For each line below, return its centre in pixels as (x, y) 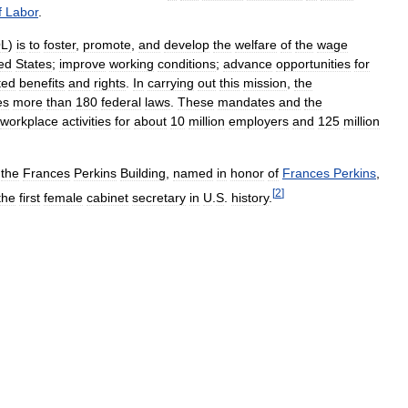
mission (265, 83)
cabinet (107, 197)
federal (121, 102)
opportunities (313, 64)
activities (87, 121)
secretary (159, 197)
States (34, 64)
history (250, 197)
